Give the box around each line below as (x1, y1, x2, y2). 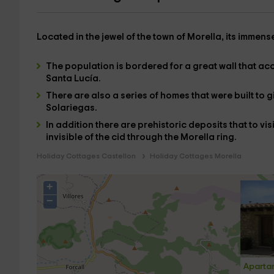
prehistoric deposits (137, 120, 229, 130)
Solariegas (45, 103, 95, 113)
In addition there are (45, 120, 138, 130)
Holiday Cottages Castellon (36, 152, 136, 160)
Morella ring (180, 133, 234, 142)
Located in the (36, 32, 102, 42)
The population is (45, 62, 125, 71)
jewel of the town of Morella (101, 32, 221, 42)
